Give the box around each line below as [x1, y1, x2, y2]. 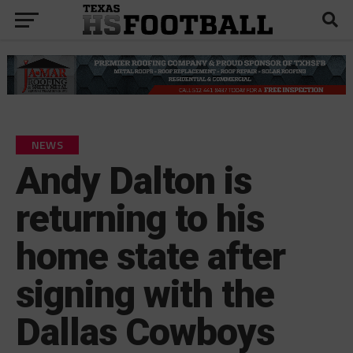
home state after [15, 233, 286, 279]
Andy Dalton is [15, 158, 252, 203]
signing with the [15, 271, 275, 317]
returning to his [15, 195, 265, 241]
